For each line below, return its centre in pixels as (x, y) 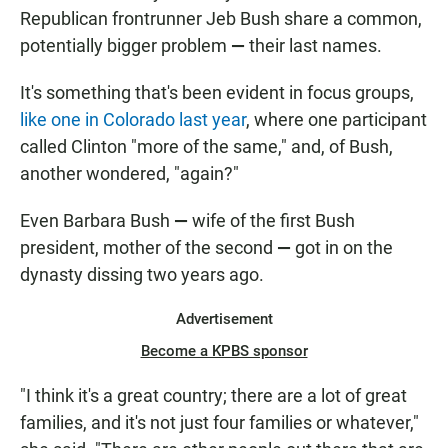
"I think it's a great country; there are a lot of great (213, 396)
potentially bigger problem (125, 46)
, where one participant (336, 120)
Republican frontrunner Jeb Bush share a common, (221, 19)
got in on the (344, 248)
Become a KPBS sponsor (224, 351)
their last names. (313, 46)
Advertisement (224, 319)
